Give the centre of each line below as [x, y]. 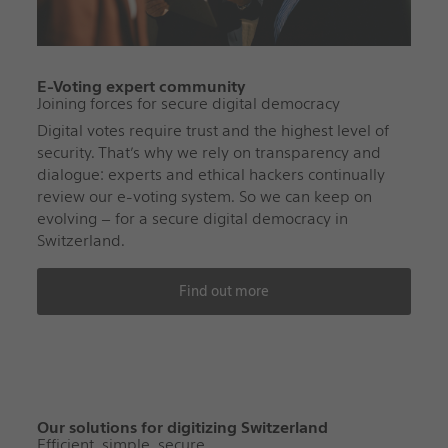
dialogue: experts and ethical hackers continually [210, 174]
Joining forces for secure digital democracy [188, 103]
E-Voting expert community [141, 86]
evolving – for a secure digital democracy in [192, 218]
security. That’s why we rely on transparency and [208, 152]
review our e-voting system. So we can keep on [204, 196]
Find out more [223, 290]
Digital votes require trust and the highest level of [212, 130]
